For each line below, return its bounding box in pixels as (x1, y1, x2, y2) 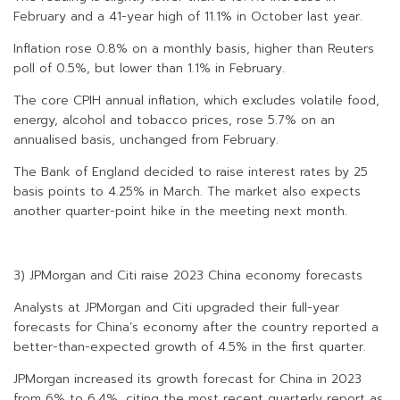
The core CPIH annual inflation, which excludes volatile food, (13, 91, 379, 111)
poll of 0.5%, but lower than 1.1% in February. (13, 59, 285, 79)
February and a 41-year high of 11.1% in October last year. (13, 7, 362, 27)
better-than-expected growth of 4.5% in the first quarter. (13, 337, 366, 357)
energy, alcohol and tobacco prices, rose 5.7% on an (13, 111, 335, 130)
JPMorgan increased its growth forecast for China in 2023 (13, 370, 362, 389)
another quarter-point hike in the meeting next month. (13, 202, 347, 221)
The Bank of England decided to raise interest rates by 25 (13, 162, 368, 182)
